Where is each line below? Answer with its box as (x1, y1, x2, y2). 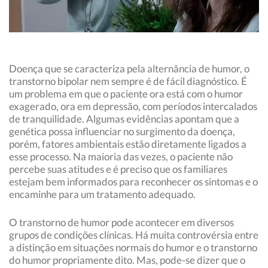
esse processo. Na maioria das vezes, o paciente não (9, 150, 233, 163)
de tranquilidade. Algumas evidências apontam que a (9, 112, 239, 126)
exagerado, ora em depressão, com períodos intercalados (9, 100, 257, 113)
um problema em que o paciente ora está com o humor (9, 87, 243, 100)
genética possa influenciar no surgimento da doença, (9, 125, 235, 138)
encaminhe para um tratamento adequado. (9, 188, 197, 201)
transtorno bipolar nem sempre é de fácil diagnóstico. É (9, 75, 247, 88)
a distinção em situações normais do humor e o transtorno (9, 241, 257, 254)
